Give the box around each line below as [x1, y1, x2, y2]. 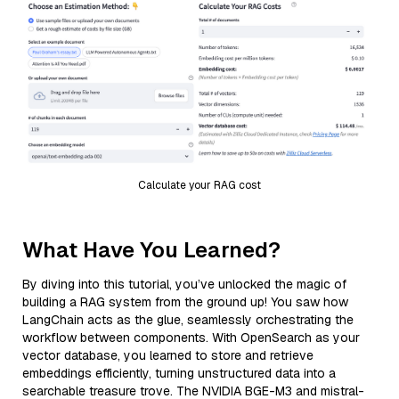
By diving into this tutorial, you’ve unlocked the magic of [22, 275, 346, 292]
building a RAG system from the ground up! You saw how [22, 293, 348, 310]
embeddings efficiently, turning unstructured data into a [22, 364, 336, 381]
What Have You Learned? [22, 235, 281, 264]
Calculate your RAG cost [138, 177, 261, 192]
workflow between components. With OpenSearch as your [22, 329, 360, 346]
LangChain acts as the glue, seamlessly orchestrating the [22, 311, 354, 328]
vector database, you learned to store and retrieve [22, 346, 313, 363]
